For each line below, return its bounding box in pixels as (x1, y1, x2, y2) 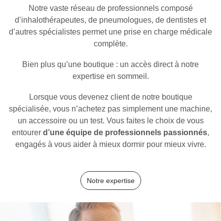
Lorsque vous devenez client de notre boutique (29, 92, 192, 101)
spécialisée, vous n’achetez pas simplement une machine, (9, 104, 212, 113)
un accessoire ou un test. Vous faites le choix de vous (17, 116, 204, 125)
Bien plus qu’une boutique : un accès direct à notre (22, 60, 199, 69)
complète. (93, 39, 128, 48)
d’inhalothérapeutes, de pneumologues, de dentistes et (15, 15, 206, 24)
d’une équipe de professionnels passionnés (43, 128, 207, 137)
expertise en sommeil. (72, 72, 149, 80)
